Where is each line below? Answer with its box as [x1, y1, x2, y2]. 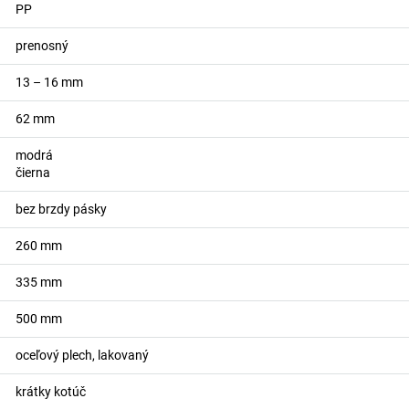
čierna [15, 165, 50, 180]
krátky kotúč [15, 384, 86, 399]
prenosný [15, 38, 68, 53]
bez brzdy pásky [15, 202, 107, 216]
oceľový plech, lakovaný [15, 348, 149, 362]
